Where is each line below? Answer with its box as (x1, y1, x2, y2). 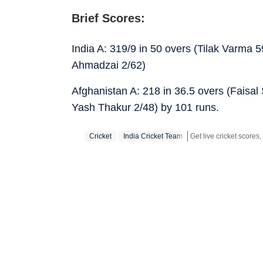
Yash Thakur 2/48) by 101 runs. (72, 101, 219, 113)
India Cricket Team (123, 131, 183, 140)
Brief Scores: (72, 11, 145, 25)
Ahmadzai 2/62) (72, 59, 146, 71)
